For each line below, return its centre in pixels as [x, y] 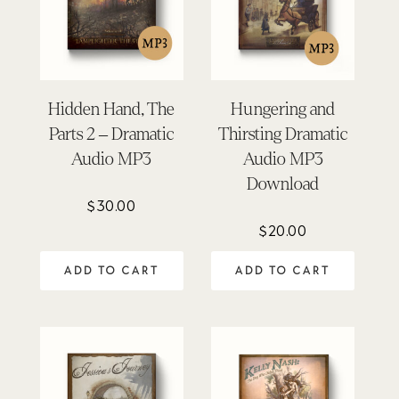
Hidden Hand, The [112, 110]
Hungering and [283, 110]
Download [283, 184]
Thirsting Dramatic [283, 134]
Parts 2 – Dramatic [112, 134]
